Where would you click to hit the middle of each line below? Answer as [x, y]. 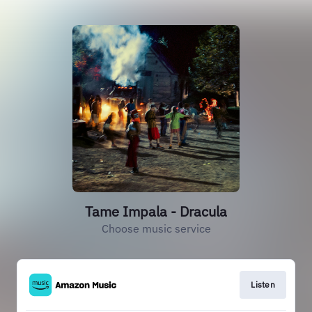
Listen [263, 284]
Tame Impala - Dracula [156, 211]
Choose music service [156, 228]
